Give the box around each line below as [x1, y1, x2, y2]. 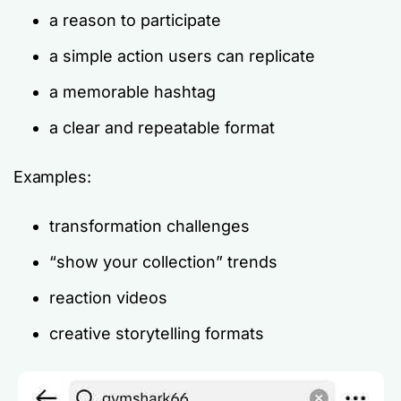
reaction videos [49, 287, 167, 307]
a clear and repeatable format [49, 117, 275, 137]
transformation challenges [49, 216, 250, 235]
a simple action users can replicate [49, 46, 315, 65]
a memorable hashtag [49, 81, 216, 101]
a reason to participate [49, 10, 221, 30]
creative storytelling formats [49, 323, 264, 343]
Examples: [13, 166, 91, 186]
